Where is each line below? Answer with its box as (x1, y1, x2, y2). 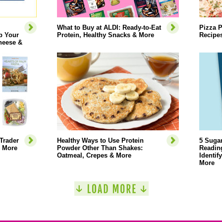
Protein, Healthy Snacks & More (56, 31, 154, 39)
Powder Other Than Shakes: (56, 144, 143, 152)
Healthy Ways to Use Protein (56, 137, 144, 144)
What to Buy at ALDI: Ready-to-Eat (56, 24, 161, 31)
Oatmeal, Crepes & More (56, 152, 131, 159)
